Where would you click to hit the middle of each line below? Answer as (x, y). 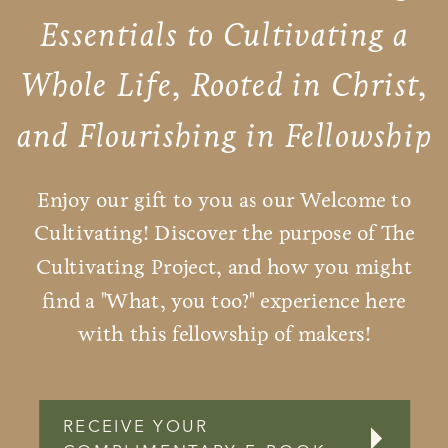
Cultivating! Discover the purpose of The (224, 233)
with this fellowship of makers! (224, 334)
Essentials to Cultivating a (224, 34)
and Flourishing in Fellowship (225, 135)
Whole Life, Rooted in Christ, (224, 84)
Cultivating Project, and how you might (224, 267)
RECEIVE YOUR (136, 428)
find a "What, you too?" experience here (224, 300)
